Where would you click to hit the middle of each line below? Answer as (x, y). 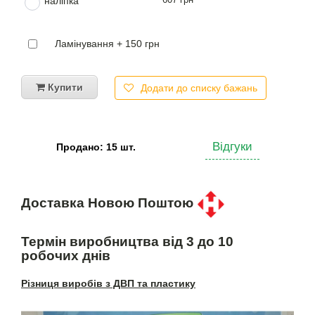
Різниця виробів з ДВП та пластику (108, 284)
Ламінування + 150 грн (107, 43)
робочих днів (66, 256)
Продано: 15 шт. (96, 147)
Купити (64, 87)
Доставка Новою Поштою (109, 203)
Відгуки (232, 146)
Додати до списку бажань (199, 88)
